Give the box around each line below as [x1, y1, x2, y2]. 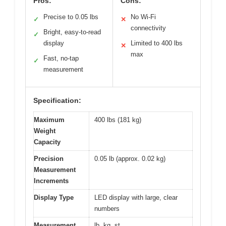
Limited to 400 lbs [131, 39, 183, 47]
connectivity [131, 24, 166, 32]
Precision [34, 154, 64, 162]
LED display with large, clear [94, 193, 178, 201]
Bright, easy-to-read [43, 28, 101, 36]
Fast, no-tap [43, 54, 79, 62]
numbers [94, 204, 120, 212]
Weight [34, 127, 55, 135]
